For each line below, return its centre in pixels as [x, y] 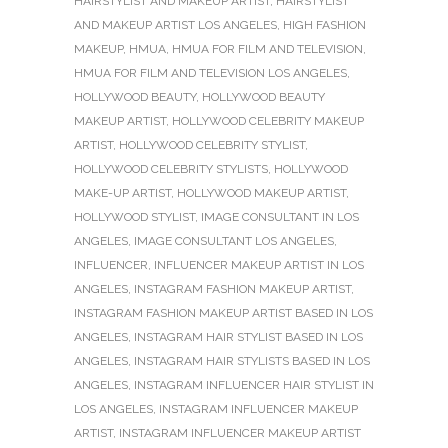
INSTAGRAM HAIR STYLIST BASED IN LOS [248, 337]
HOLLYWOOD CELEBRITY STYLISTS [171, 169]
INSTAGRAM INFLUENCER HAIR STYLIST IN [254, 385]
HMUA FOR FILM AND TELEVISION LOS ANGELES [210, 73]
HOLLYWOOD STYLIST [134, 217]
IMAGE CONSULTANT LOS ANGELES [234, 241]
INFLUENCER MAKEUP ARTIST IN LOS [259, 265]
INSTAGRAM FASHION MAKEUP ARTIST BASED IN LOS [223, 313]
